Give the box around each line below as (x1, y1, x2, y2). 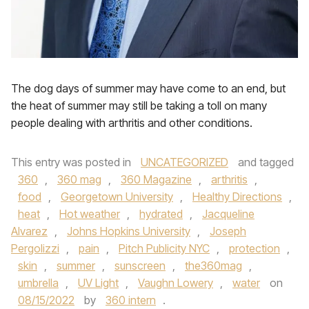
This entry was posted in (11, 155, 134, 169)
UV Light (78, 276, 119, 290)
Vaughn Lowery (138, 276, 213, 290)
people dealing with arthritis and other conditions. (11, 116, 252, 130)
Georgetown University (61, 190, 173, 203)
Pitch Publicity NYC (119, 241, 210, 255)
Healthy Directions (192, 190, 282, 203)
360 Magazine (121, 172, 192, 186)
